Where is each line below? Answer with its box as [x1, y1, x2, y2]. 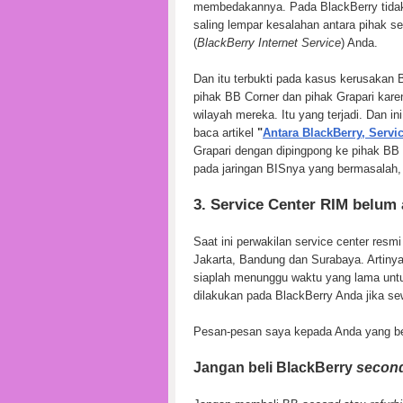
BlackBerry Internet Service [197, 35, 341, 49]
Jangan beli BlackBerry [193, 359, 356, 375]
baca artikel [193, 125, 257, 139]
